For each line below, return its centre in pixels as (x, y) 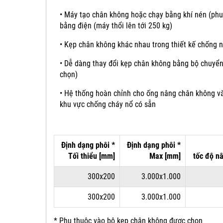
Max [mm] (165, 156)
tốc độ (204, 156)
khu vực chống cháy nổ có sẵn (108, 105)
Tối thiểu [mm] (92, 156)
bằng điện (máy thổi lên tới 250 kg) (116, 26)
